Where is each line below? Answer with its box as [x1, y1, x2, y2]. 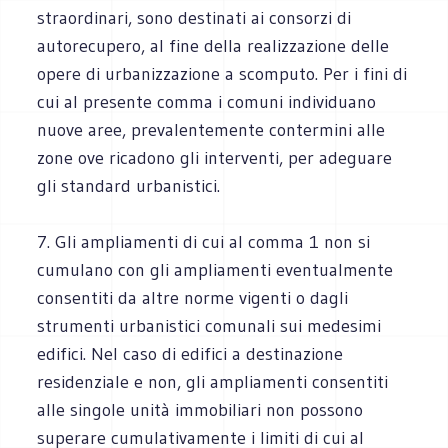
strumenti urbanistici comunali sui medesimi [37, 314, 382, 337]
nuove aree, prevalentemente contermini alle [37, 118, 386, 141]
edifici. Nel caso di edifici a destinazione [37, 342, 344, 365]
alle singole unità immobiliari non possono [37, 398, 364, 421]
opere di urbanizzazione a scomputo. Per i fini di [37, 62, 408, 85]
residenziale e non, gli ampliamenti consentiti [37, 370, 389, 393]
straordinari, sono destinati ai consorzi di [37, 6, 352, 29]
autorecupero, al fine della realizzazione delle [37, 34, 390, 57]
